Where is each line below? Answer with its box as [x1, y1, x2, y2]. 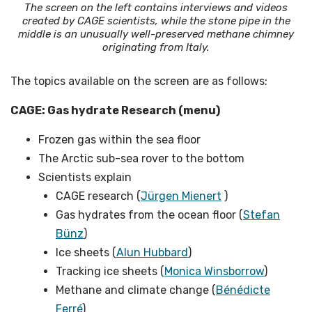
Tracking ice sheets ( [56, 264, 164, 278]
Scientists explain [38, 170, 132, 184]
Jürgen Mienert [141, 189, 221, 203]
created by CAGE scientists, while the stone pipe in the [22, 14, 290, 27]
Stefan [243, 208, 280, 221]
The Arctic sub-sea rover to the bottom [38, 151, 244, 165]
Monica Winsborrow [164, 264, 264, 278]
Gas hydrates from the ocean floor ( [56, 208, 243, 221]
